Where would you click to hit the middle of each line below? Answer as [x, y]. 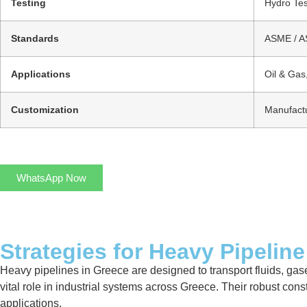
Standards [35, 38]
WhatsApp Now [51, 177]
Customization [45, 109]
